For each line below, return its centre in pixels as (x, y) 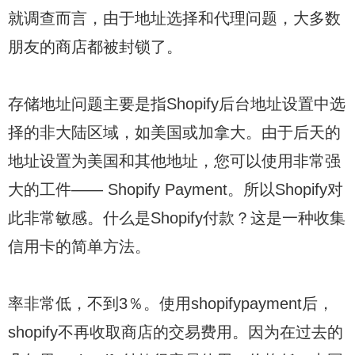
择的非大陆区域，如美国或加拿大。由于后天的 (174, 132)
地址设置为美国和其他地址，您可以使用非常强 (174, 160)
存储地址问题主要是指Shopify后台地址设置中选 (177, 103)
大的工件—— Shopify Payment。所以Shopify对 (176, 189)
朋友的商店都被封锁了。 (95, 46)
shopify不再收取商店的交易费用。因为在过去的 (176, 332)
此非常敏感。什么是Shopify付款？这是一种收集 (177, 218)
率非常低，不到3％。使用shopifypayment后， (171, 303)
